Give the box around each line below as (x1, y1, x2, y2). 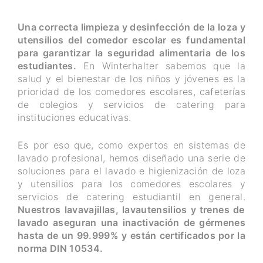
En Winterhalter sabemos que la (76, 60, 245, 72)
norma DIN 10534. (18, 242, 103, 254)
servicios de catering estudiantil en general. (18, 190, 245, 203)
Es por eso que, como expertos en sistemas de (18, 139, 245, 151)
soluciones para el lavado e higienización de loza (18, 164, 245, 177)
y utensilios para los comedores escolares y (18, 177, 245, 190)
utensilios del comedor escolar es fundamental (18, 34, 245, 46)
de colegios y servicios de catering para (18, 99, 245, 110)
